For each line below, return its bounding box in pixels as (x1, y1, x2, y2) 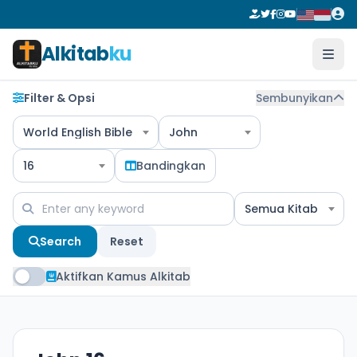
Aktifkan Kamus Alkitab (56, 269, 190, 284)
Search (40, 233, 81, 249)
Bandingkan (136, 158, 206, 174)
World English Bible (23, 124, 132, 140)
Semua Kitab (245, 201, 318, 217)
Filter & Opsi (24, 90, 95, 106)
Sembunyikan (256, 90, 333, 106)
